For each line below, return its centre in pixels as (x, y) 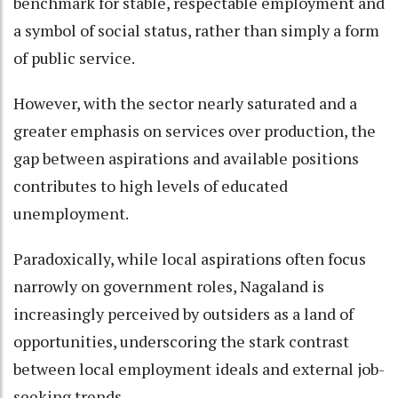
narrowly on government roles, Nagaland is (169, 286)
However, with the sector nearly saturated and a (185, 103)
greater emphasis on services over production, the (195, 130)
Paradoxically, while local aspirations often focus (190, 258)
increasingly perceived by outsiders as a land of (183, 313)
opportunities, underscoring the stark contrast (181, 341)
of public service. (74, 57)
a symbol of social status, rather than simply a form (196, 30)
